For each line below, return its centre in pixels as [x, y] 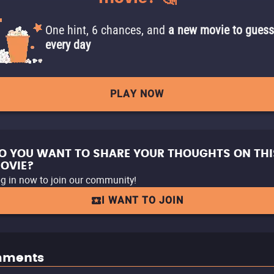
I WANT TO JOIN [143, 200]
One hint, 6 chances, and [107, 30]
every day [68, 45]
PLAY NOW [137, 94]
